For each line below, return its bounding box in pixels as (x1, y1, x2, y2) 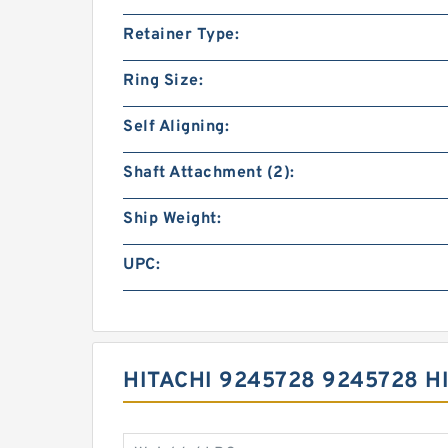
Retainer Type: (123, 24, 239, 45)
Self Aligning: (123, 116, 229, 137)
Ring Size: (123, 70, 203, 91)
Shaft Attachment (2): (123, 162, 295, 183)
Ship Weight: (123, 208, 221, 229)
